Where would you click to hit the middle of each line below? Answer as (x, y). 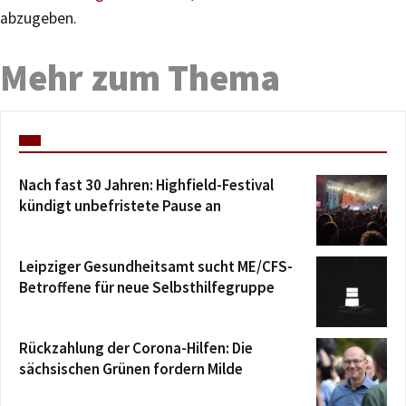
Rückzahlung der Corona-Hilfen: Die (136, 348)
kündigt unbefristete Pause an (120, 205)
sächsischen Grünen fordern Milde (131, 368)
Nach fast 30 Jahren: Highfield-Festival (146, 184)
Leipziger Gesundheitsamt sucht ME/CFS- (156, 266)
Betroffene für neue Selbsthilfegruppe (147, 287)
